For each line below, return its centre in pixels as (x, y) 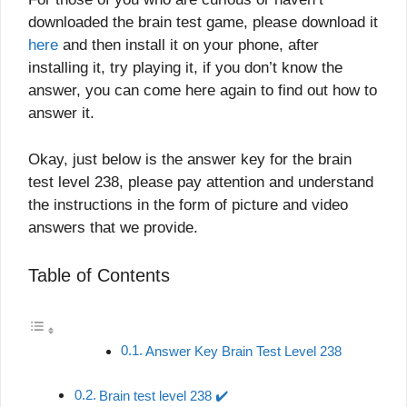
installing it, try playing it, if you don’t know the (185, 68)
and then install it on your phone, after (189, 45)
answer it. (61, 114)
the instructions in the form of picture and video (188, 204)
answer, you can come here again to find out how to (203, 91)
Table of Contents (99, 276)
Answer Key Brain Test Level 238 (243, 351)
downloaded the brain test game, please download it (203, 23)
